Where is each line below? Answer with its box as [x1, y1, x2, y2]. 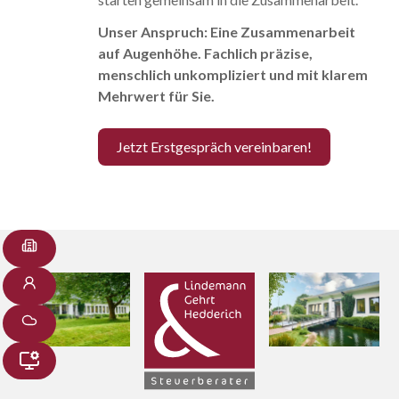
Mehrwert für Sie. [98, 87, 216, 105]
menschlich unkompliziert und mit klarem [98, 66, 369, 84]
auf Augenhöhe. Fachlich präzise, [98, 45, 313, 62]
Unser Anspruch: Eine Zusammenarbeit [98, 23, 356, 41]
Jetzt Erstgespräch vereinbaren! [117, 138, 313, 156]
